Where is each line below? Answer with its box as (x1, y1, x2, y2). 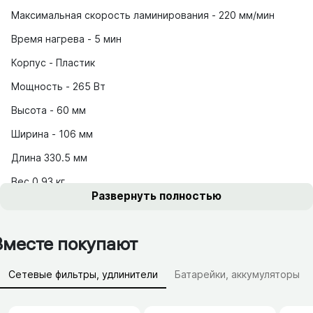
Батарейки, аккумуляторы (175, 268, 300, 281)
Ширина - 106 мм (11, 127, 93, 140)
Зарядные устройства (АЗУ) (8, 294, 145, 307)
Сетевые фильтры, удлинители (8, 268, 158, 281)
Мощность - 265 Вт (11, 80, 105, 92)
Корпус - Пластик (11, 56, 95, 68)
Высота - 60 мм (11, 103, 86, 116)
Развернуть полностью (92, 189, 221, 203)
